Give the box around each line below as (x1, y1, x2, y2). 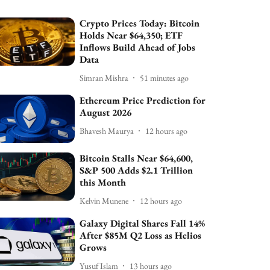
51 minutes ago (140, 72, 189, 83)
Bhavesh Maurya (80, 125, 134, 136)
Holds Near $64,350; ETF (80, 29, 183, 42)
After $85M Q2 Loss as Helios (80, 229, 202, 242)
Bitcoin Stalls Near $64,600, (80, 152, 193, 165)
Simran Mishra (80, 72, 129, 83)
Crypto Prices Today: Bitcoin (80, 17, 200, 30)
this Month (80, 176, 127, 189)
